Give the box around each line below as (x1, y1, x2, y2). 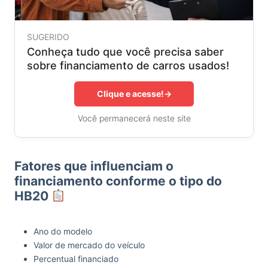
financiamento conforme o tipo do (14, 173, 222, 188)
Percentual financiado (33, 253, 118, 264)
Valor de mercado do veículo (33, 239, 145, 250)
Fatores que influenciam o (14, 158, 173, 173)
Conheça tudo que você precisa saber (27, 45, 224, 58)
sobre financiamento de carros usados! (27, 59, 229, 72)
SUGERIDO (27, 31, 69, 42)
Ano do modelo (33, 226, 92, 236)
